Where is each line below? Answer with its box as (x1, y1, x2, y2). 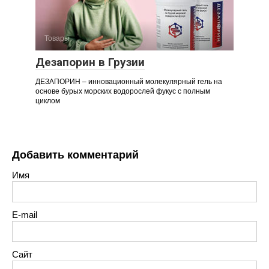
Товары (44, 34, 70, 43)
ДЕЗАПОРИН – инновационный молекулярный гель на (35, 77, 222, 86)
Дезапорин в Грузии (35, 55, 145, 70)
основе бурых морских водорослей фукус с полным (35, 87, 210, 96)
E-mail (12, 210, 37, 220)
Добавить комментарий (12, 149, 139, 162)
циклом (35, 97, 60, 106)
